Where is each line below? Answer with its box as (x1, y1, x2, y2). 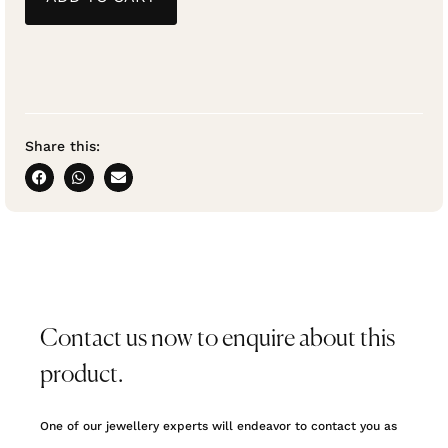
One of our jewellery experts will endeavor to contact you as (40, 419, 397, 434)
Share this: (25, 137, 100, 154)
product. (40, 363, 123, 388)
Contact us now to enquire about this (40, 327, 395, 352)
